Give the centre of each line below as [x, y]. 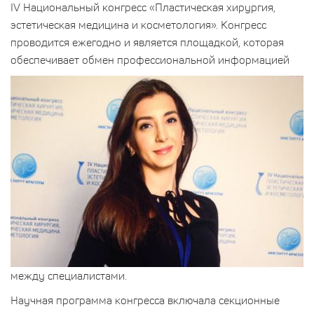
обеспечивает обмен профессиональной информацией [151, 59]
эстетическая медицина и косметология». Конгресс [138, 24]
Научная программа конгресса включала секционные [145, 300]
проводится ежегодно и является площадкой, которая [147, 42]
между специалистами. [69, 275]
